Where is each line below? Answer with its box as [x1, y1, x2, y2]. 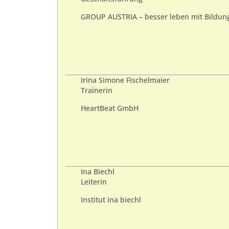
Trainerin [81, 86, 112, 96]
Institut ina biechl [81, 195, 141, 204]
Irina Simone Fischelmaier [81, 76, 170, 85]
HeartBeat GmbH [81, 103, 139, 113]
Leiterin [81, 177, 107, 187]
